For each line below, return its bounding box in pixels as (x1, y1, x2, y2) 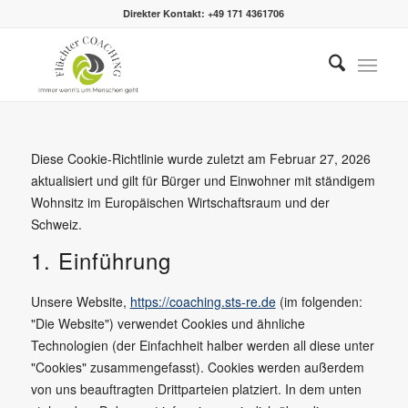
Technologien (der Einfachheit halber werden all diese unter (30, 336, 374, 354)
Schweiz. (30, 215, 82, 233)
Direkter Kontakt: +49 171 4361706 (123, 6, 285, 20)
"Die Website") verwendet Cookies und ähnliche (30, 314, 305, 332)
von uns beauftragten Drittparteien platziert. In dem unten (30, 380, 362, 398)
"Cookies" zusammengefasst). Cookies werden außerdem (30, 358, 364, 376)
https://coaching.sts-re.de (129, 292, 276, 311)
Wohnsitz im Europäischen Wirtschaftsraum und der (30, 193, 330, 211)
